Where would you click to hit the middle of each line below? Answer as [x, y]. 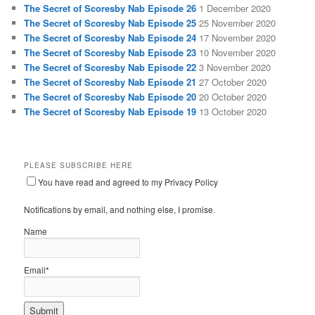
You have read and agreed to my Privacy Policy [128, 182]
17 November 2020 [238, 38]
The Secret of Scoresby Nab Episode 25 [110, 23]
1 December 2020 [235, 8]
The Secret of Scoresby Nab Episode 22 [110, 67]
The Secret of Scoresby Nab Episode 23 [110, 53]
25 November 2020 [238, 23]
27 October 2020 [233, 82]
